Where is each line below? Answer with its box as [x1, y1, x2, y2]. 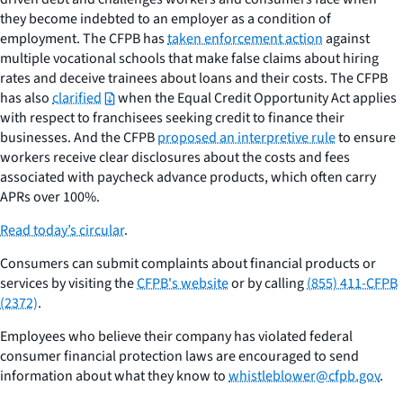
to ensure [336, 127, 396, 148]
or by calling [228, 273, 307, 293]
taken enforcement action [167, 28, 323, 49]
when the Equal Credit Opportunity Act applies [115, 87, 397, 108]
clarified [52, 87, 102, 108]
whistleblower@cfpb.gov [228, 365, 380, 386]
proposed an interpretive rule [157, 127, 336, 148]
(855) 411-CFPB [307, 273, 398, 293]
